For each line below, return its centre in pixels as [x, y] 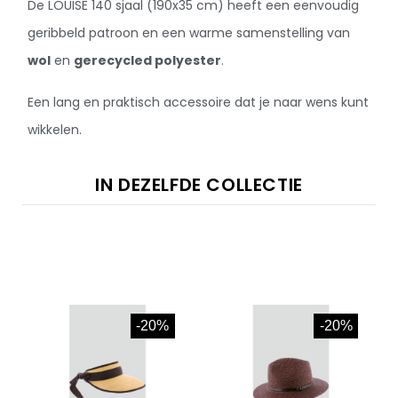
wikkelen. [55, 129]
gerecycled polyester [148, 60]
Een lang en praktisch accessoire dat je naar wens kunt [199, 102]
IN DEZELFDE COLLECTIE [199, 184]
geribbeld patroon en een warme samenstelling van [189, 32]
